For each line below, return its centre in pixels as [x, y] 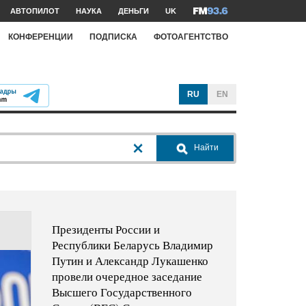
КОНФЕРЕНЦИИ [41, 37]
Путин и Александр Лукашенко [130, 261]
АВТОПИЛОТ [35, 11]
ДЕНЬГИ [134, 11]
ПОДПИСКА [113, 37]
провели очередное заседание [127, 277]
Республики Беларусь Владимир [132, 245]
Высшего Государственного [122, 292]
